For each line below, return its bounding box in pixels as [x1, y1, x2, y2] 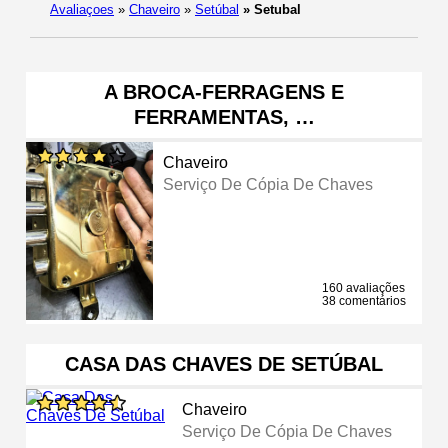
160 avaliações [322, 280, 405, 295]
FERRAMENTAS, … [133, 105, 315, 128]
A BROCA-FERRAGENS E [104, 80, 344, 103]
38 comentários [322, 293, 406, 308]
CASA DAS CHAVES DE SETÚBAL [65, 352, 383, 375]
